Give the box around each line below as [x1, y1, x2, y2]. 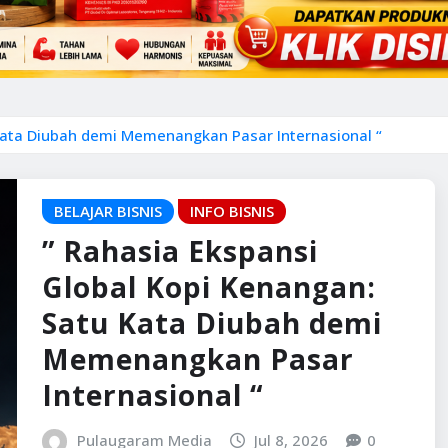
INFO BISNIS [190, 200, 274, 221]
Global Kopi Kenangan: [42, 268, 376, 307]
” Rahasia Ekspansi [42, 232, 318, 271]
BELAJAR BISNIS [54, 200, 162, 221]
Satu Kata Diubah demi [42, 304, 382, 343]
